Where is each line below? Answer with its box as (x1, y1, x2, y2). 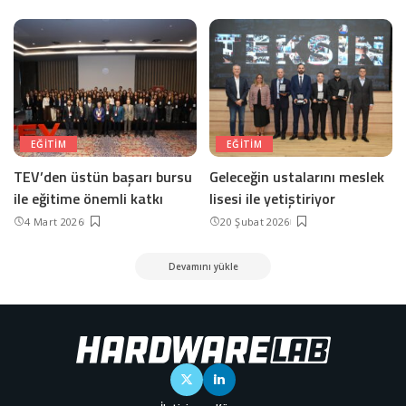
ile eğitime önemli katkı (14, 187, 163, 209)
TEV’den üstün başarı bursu (14, 165, 192, 188)
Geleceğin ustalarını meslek (209, 165, 384, 188)
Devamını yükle (168, 259, 238, 273)
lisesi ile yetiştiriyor (209, 187, 335, 209)
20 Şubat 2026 (220, 214, 290, 228)
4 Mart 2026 (24, 214, 83, 228)
